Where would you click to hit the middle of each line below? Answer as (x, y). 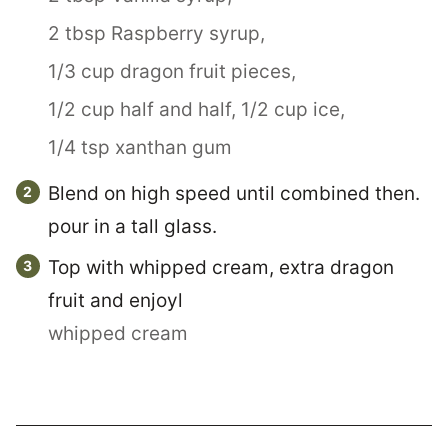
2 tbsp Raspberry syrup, (156, 33)
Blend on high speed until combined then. (234, 193)
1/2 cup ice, (293, 109)
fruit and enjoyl (115, 300)
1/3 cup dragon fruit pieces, (172, 71)
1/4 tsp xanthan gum (140, 147)
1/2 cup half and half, (142, 109)
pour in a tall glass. (132, 226)
